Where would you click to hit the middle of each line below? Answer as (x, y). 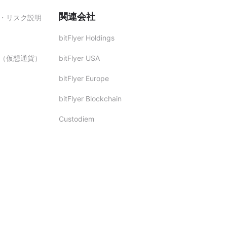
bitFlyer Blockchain (90, 99)
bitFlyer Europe (84, 79)
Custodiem (77, 119)
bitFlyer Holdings (87, 38)
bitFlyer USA (79, 58)
